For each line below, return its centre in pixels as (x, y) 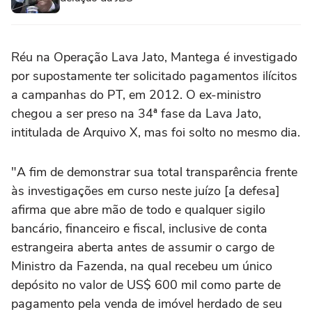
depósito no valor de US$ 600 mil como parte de (146, 285)
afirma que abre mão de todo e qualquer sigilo (138, 210)
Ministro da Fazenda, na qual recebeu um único (142, 266)
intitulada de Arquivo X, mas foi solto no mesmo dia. (156, 133)
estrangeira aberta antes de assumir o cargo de (143, 248)
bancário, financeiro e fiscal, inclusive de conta (139, 229)
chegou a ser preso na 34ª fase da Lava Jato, (136, 114)
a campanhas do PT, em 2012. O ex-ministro (136, 95)
